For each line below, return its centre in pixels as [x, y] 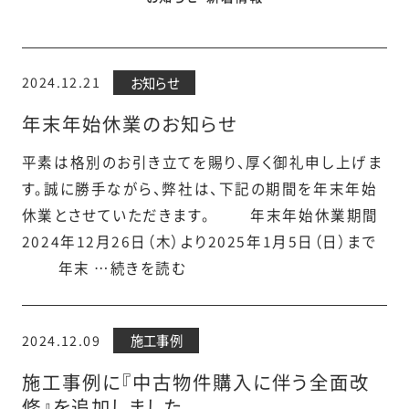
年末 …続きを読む [104, 268]
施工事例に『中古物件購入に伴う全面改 [196, 382]
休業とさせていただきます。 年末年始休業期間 [200, 215]
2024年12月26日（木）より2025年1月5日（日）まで [199, 241]
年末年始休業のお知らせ [130, 124]
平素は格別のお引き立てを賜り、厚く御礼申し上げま [202, 162]
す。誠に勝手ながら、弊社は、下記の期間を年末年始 [199, 189]
